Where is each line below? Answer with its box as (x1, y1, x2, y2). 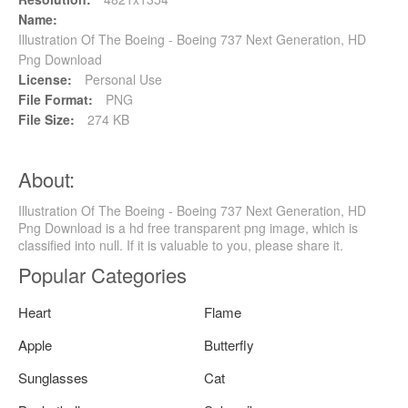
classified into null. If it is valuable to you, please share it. (18, 235, 343, 254)
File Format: (18, 89, 93, 108)
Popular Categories (18, 260, 187, 289)
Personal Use (81, 69, 162, 88)
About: (18, 164, 75, 193)
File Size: (18, 109, 75, 128)
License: (18, 69, 72, 88)
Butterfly (204, 334, 254, 354)
